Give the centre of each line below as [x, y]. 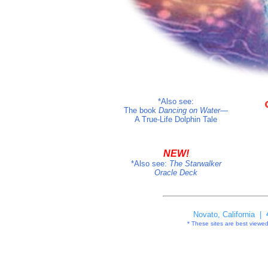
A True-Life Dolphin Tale [176, 119]
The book [141, 110]
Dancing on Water [189, 110]
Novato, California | [229, 214]
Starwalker [203, 164]
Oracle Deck [176, 173]
